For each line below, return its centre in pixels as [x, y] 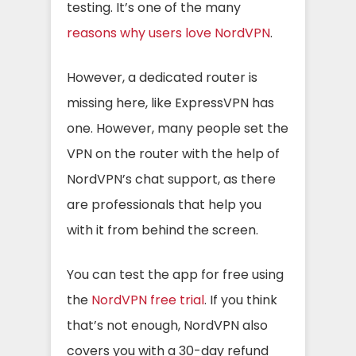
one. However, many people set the [178, 128]
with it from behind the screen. [163, 230]
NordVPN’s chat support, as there [171, 179]
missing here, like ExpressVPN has [170, 103]
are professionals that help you [164, 205]
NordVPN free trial [148, 300]
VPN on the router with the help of [173, 154]
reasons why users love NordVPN [168, 33]
